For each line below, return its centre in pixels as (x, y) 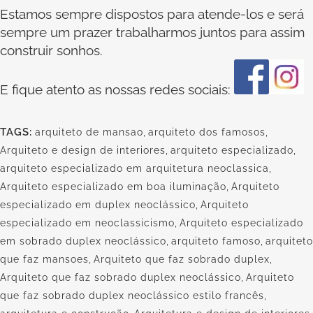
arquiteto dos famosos (207, 132)
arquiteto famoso (216, 241)
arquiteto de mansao (89, 132)
